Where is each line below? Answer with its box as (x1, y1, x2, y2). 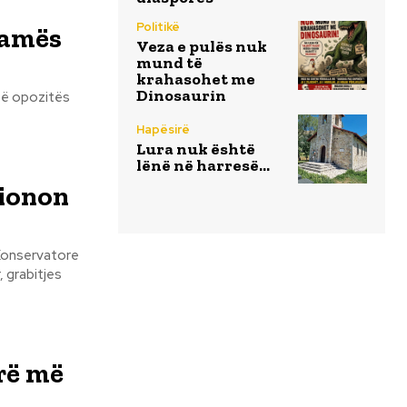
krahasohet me (136, 68, 255, 89)
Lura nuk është (136, 139, 255, 160)
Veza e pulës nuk (136, 35, 267, 56)
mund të (136, 52, 203, 73)
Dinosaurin (136, 84, 226, 105)
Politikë (136, 18, 180, 35)
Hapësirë (136, 122, 190, 138)
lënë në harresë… (136, 155, 270, 176)
